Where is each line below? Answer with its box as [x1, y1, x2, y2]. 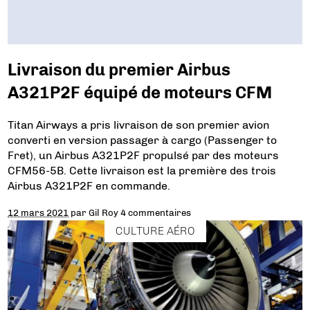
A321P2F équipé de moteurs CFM [8, 82, 273, 103]
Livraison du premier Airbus [8, 60, 231, 80]
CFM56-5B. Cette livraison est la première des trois [8, 164, 277, 177]
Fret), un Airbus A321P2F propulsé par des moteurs [8, 149, 280, 162]
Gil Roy [89, 207, 119, 218]
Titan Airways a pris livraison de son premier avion [8, 118, 270, 131]
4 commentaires [120, 207, 192, 218]
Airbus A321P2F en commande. [8, 179, 171, 192]
